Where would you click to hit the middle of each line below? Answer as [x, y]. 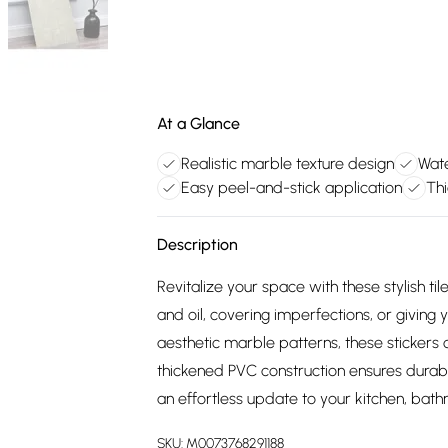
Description [197, 244]
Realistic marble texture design [287, 163]
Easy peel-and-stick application [291, 187]
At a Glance [198, 123]
